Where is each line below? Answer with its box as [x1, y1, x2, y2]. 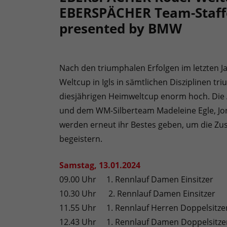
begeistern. [59, 133, 102, 145]
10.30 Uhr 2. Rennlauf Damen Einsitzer [59, 188, 215, 200]
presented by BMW [59, 19, 182, 38]
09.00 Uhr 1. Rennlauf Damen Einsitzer [59, 174, 213, 185]
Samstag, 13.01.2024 [59, 160, 140, 171]
